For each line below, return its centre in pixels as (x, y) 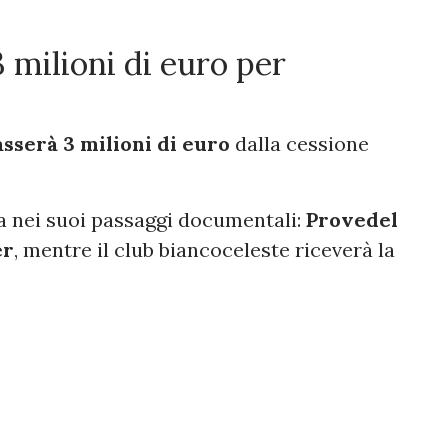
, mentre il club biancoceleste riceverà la (204, 250)
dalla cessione (299, 144)
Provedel (352, 220)
